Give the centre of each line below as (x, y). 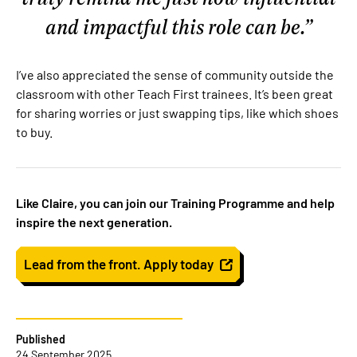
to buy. (34, 132)
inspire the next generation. (94, 222)
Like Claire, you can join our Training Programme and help (175, 203)
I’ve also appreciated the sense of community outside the (175, 75)
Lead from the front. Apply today (120, 264)
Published (41, 339)
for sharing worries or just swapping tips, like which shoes (177, 113)
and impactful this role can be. (174, 27)
